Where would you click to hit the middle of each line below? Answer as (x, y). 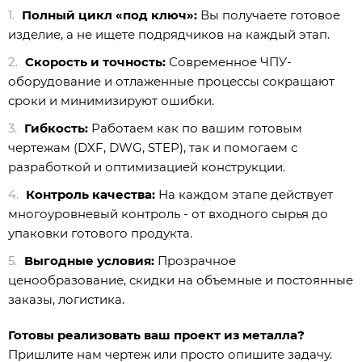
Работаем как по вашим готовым (195, 128)
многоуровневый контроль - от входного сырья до (168, 214)
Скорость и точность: (95, 62)
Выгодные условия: (89, 261)
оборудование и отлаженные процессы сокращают (171, 82)
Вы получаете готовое (269, 15)
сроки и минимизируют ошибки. (111, 101)
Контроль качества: (90, 195)
